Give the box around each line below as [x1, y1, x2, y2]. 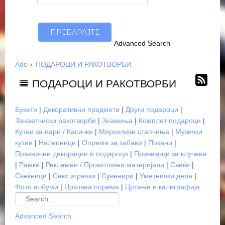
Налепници [39, 139, 76, 147]
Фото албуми [15, 183, 58, 191]
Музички [175, 128, 202, 136]
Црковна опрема [64, 183, 119, 191]
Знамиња [102, 117, 133, 125]
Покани [148, 139, 172, 147]
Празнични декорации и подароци [15, 150, 128, 158]
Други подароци [126, 105, 178, 114]
